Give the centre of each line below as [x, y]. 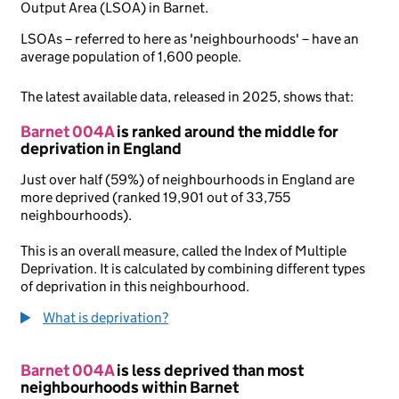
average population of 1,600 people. [131, 57]
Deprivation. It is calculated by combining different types [193, 269]
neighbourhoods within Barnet [130, 387]
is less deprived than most [209, 370]
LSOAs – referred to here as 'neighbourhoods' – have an [190, 39]
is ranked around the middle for [226, 132]
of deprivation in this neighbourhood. [135, 286]
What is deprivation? [106, 318]
